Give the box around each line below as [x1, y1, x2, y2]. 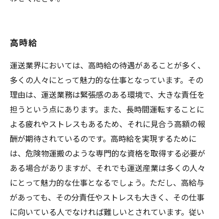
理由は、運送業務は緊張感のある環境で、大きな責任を [10, 88, 205, 100]
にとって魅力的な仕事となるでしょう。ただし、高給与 [10, 176, 204, 188]
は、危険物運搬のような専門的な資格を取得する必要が [10, 147, 205, 159]
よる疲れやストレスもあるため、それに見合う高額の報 [10, 118, 205, 130]
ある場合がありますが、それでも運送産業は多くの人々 [10, 162, 205, 174]
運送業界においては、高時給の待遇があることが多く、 [10, 59, 205, 71]
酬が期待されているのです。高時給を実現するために [10, 132, 197, 144]
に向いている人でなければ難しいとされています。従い [10, 206, 204, 218]
